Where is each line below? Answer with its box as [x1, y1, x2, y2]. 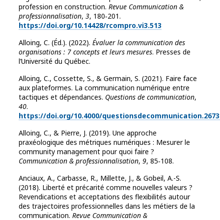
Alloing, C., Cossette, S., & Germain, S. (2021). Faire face [19, 74, 197, 83]
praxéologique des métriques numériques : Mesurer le [19, 137, 190, 147]
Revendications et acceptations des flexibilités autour [19, 192, 190, 202]
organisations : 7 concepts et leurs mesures [19, 47, 152, 57]
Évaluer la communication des [92, 38, 185, 48]
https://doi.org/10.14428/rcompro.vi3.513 [19, 21, 162, 30]
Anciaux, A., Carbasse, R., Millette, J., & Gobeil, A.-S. [19, 173, 181, 183]
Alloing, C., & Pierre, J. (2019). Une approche [19, 128, 157, 138]
